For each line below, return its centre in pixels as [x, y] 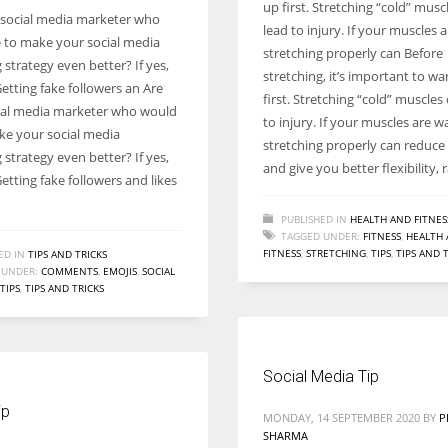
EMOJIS [120, 271]
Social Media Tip [321, 376]
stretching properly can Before [353, 53]
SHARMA [285, 435]
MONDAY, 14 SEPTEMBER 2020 [341, 417]
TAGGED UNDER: [320, 236]
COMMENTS [69, 271]
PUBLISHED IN [314, 219]
